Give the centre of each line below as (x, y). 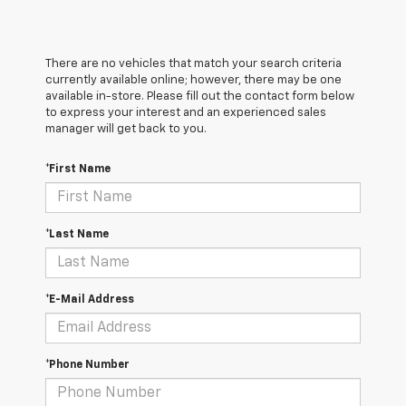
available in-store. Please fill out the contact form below (200, 97)
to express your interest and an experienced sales (186, 113)
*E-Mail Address (90, 300)
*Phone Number (87, 366)
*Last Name (77, 235)
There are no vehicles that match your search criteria (193, 64)
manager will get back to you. (126, 130)
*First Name (78, 170)
